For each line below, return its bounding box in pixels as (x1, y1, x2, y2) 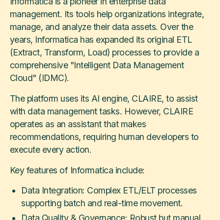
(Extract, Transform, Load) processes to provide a (9, 47, 199, 58)
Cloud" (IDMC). (9, 73, 69, 83)
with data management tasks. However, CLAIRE (9, 106, 193, 116)
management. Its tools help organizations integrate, (9, 9, 204, 20)
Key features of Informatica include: (9, 165, 145, 175)
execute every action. (9, 144, 92, 155)
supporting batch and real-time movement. (21, 198, 183, 209)
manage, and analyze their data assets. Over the (9, 22, 193, 32)
